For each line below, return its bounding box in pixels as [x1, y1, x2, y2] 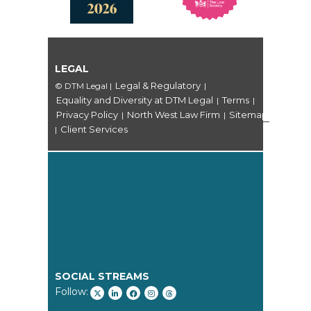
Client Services [60, 124, 128, 135]
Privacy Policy [56, 109, 118, 121]
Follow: [55, 285, 88, 299]
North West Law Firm [127, 109, 220, 121]
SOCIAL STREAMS [55, 270, 149, 283]
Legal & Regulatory [115, 80, 201, 92]
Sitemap [229, 109, 268, 121]
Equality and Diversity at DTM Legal [56, 94, 213, 106]
